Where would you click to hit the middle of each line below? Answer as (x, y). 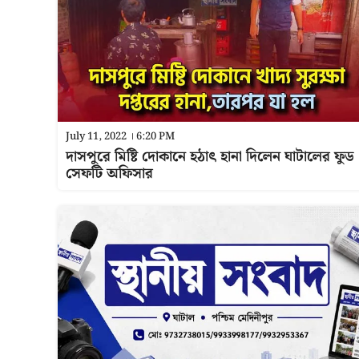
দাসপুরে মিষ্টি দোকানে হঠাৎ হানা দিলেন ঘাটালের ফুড (210, 157)
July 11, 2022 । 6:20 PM (120, 137)
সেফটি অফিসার (109, 173)
